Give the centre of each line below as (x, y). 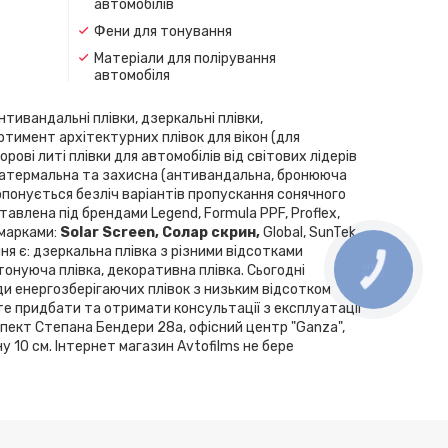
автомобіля (131, 75)
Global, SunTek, (311, 232)
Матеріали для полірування (184, 58)
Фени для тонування (162, 31)
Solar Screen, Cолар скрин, (161, 232)
